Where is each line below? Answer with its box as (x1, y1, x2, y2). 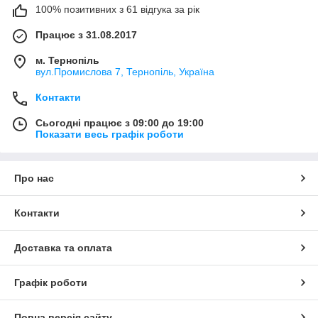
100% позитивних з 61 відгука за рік (35, 3, 199, 15)
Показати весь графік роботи (35, 128, 184, 140)
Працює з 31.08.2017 (35, 28, 137, 40)
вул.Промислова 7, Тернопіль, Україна (35, 65, 214, 77)
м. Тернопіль (35, 54, 99, 66)
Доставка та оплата (14, 241, 112, 253)
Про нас (14, 172, 54, 184)
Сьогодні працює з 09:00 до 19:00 (35, 116, 204, 128)
